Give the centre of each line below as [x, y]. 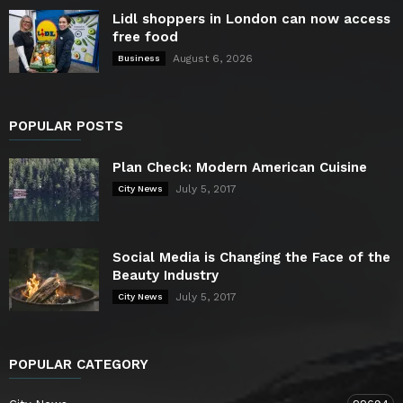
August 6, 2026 [213, 59]
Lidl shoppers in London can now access [251, 19]
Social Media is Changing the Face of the [251, 258]
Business [139, 58]
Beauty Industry [166, 276]
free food [145, 37]
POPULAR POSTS [66, 126]
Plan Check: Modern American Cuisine [240, 168]
